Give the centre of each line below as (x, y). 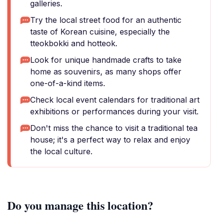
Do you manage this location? (80, 205)
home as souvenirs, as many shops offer (106, 72)
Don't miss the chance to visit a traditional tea (114, 128)
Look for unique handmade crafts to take (106, 60)
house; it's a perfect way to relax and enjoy (110, 140)
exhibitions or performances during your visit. (114, 111)
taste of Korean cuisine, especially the (100, 32)
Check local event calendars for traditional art (115, 100)
